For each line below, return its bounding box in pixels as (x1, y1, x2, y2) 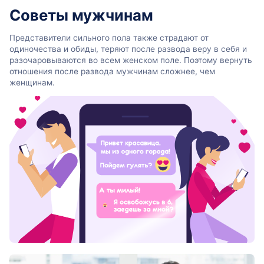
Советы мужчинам (9, 6, 153, 25)
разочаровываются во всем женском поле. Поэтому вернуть (9, 55, 252, 65)
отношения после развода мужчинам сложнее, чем (9, 66, 215, 76)
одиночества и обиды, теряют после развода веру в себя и (9, 44, 247, 54)
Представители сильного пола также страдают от (9, 32, 209, 42)
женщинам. (9, 77, 55, 87)
